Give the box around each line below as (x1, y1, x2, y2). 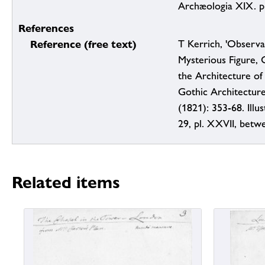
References (18, 22, 74, 35)
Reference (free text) (30, 38, 137, 51)
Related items (12, 173, 120, 193)
